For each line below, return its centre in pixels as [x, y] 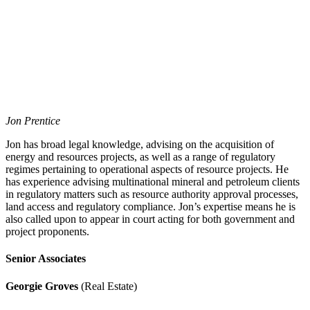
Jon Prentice [33, 121]
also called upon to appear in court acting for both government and [150, 219]
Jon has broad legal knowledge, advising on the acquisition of [140, 145]
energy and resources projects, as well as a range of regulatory [140, 157]
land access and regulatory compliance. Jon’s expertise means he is [151, 207]
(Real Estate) [109, 286]
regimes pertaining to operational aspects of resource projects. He [147, 170]
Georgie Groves [43, 286]
